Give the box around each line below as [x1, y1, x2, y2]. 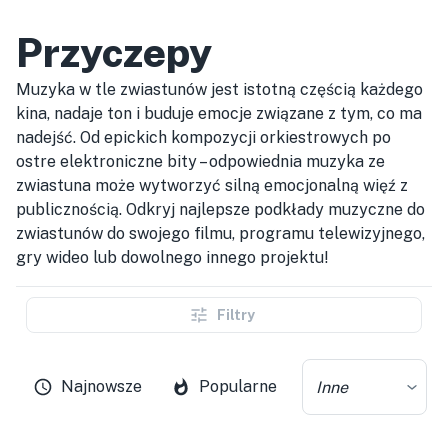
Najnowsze [60, 377, 142, 396]
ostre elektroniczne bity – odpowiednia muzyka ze [16, 152, 385, 171]
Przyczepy [16, 29, 212, 76]
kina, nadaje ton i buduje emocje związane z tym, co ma [16, 104, 422, 123]
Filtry [217, 307, 255, 323]
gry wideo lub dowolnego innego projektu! [16, 248, 329, 267]
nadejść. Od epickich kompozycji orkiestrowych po [16, 128, 391, 147]
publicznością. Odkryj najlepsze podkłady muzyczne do [16, 200, 425, 219]
